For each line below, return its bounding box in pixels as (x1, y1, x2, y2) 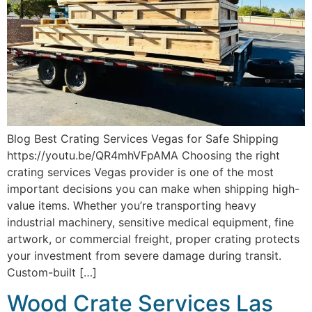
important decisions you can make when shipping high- (7, 181, 299, 196)
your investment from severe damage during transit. (7, 248, 281, 263)
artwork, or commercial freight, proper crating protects (7, 231, 299, 246)
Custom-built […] (7, 265, 97, 279)
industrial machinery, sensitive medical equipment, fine (7, 214, 294, 229)
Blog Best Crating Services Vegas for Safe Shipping (7, 131, 279, 146)
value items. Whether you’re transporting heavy (7, 198, 256, 212)
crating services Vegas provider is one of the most (7, 164, 274, 179)
